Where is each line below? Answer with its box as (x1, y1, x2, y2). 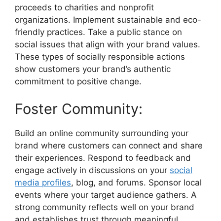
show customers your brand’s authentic (15, 64, 171, 74)
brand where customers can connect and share (15, 140, 203, 150)
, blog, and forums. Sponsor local (71, 177, 202, 187)
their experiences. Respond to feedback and (15, 152, 191, 163)
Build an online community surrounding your (15, 128, 188, 138)
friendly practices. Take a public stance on (15, 27, 182, 37)
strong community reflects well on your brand (15, 202, 194, 212)
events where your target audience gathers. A (15, 189, 197, 200)
